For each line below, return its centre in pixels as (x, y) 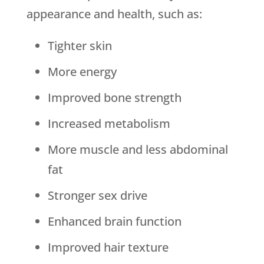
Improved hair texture (108, 247)
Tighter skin (80, 46)
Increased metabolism (109, 124)
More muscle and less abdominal (138, 150)
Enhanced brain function (114, 222)
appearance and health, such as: (114, 14)
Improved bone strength (114, 98)
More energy (82, 72)
